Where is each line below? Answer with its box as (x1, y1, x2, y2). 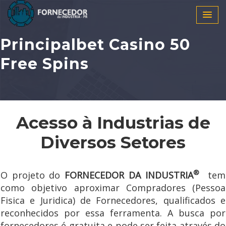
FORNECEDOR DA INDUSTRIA (65, 169, 193, 181)
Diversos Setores (40, 132, 186, 152)
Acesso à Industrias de (16, 112, 210, 133)
